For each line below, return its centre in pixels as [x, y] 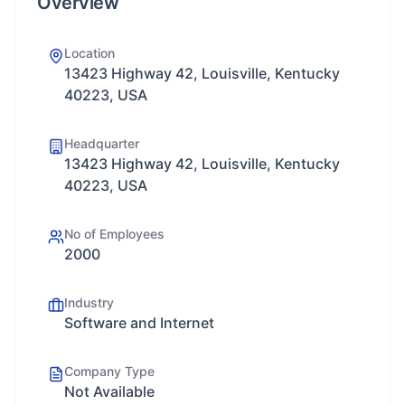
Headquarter [102, 143]
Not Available [109, 391]
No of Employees [114, 234]
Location [89, 53]
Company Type [109, 371]
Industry [89, 302]
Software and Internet [139, 323]
